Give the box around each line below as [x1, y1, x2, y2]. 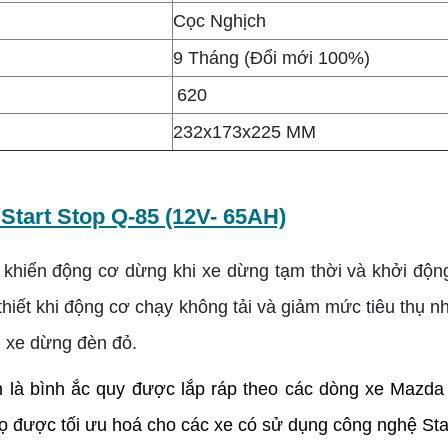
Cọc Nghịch [173, 11, 266, 32]
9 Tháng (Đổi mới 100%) [173, 48, 370, 69]
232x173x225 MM [173, 122, 316, 143]
